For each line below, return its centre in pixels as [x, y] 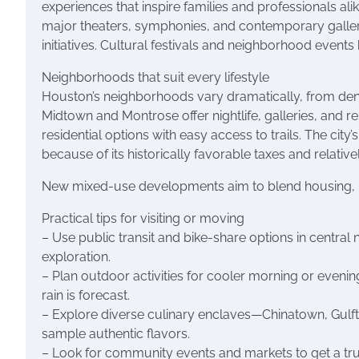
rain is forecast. [86, 295]
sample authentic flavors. [116, 334]
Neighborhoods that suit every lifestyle [155, 77]
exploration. [76, 257]
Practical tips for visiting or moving [143, 218]
